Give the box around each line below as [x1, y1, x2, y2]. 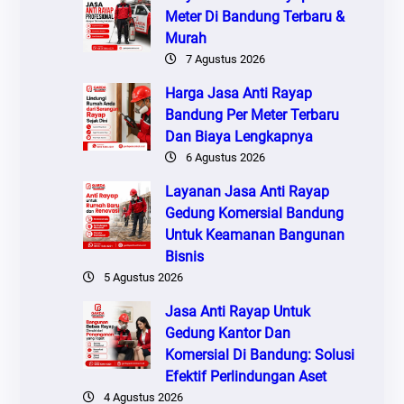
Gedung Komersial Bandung [165, 204, 344, 222]
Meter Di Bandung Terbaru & [165, 7, 345, 25]
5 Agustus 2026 [104, 270, 184, 284]
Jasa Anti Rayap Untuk [165, 302, 311, 320]
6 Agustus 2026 [186, 150, 266, 164]
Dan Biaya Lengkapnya [165, 127, 314, 145]
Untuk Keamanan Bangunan [165, 225, 345, 243]
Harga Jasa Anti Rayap [165, 84, 313, 102]
